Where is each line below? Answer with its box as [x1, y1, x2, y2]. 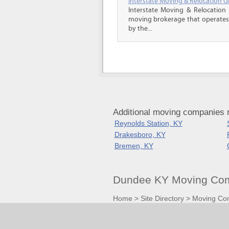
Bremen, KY [114, 142, 153, 150]
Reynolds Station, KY [114, 119, 182, 127]
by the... [128, 25, 152, 33]
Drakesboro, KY [114, 130, 166, 139]
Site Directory [140, 194, 184, 202]
